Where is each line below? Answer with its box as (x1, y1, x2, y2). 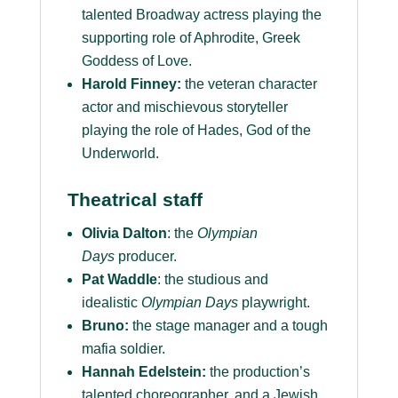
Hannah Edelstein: (81, 364, 206, 380)
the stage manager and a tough (128, 318, 328, 334)
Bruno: (81, 318, 129, 334)
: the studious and (156, 272, 268, 288)
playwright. (237, 295, 310, 311)
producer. (114, 249, 177, 265)
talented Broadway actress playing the (81, 7, 322, 23)
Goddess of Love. (81, 53, 192, 69)
